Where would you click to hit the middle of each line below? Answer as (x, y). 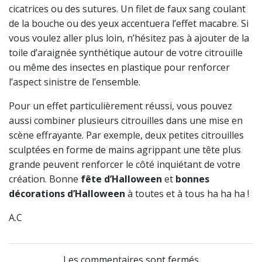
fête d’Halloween (121, 179)
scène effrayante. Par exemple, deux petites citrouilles (126, 135)
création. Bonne (45, 179)
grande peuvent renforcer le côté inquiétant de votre (125, 164)
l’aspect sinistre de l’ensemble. (75, 82)
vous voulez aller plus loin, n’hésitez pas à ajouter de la (129, 38)
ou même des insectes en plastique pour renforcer (119, 67)
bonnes (192, 179)
